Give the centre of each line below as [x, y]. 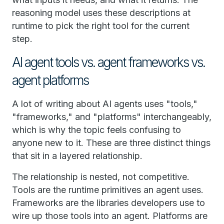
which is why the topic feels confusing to [96, 130]
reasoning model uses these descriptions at [101, 13]
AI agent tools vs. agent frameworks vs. [108, 62]
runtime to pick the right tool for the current [101, 26]
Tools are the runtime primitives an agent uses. [108, 190]
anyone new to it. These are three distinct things [111, 143]
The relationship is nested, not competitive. [101, 177]
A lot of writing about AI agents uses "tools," [105, 104]
